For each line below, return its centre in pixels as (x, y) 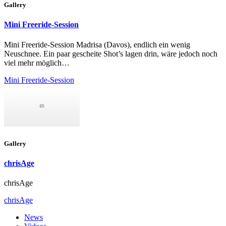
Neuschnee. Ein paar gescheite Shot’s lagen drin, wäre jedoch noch (111, 53)
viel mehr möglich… (37, 63)
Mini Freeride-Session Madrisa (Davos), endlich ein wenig (97, 44)
